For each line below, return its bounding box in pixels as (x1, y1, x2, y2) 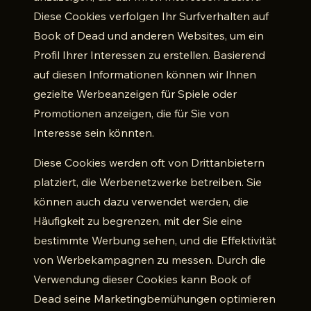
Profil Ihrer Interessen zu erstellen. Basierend (33, 48, 265, 62)
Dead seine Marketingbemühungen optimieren (33, 292, 276, 305)
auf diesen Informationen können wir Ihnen (33, 67, 256, 81)
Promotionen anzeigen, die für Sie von (33, 106, 229, 120)
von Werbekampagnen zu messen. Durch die (33, 253, 266, 267)
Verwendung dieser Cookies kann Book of (33, 272, 251, 286)
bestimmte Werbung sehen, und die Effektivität (33, 233, 276, 247)
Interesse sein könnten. (33, 126, 154, 140)
